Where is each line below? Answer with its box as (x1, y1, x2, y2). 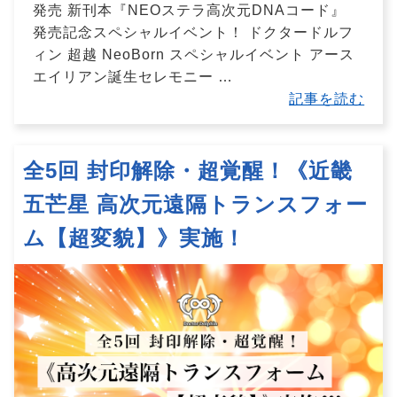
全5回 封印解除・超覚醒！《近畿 (23, 158, 353, 183)
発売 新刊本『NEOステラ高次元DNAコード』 (32, 2, 346, 18)
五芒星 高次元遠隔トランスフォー (23, 191, 368, 216)
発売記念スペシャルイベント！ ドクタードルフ (32, 24, 354, 40)
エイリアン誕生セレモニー (32, 68, 218, 84)
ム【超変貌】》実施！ (23, 225, 245, 250)
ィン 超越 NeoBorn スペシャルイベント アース (32, 46, 354, 62)
